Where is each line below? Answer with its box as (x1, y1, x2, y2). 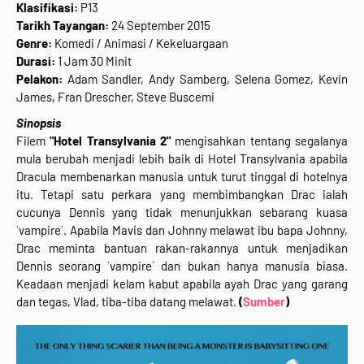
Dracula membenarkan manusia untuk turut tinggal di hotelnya (16, 169, 348, 184)
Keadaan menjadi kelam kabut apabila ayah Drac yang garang (16, 276, 348, 292)
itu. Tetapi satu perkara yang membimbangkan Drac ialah (16, 187, 348, 202)
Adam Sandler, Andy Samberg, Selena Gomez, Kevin (67, 71, 349, 87)
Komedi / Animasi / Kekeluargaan (54, 36, 228, 51)
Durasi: (16, 54, 55, 69)
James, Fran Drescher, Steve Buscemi (16, 89, 214, 105)
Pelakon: (16, 71, 67, 87)
